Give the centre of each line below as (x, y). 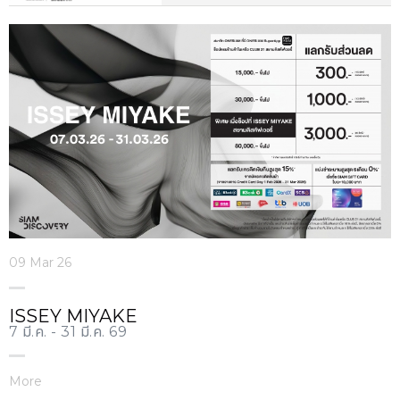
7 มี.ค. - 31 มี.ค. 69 (68, 332)
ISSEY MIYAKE (73, 317)
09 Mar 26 (40, 263)
